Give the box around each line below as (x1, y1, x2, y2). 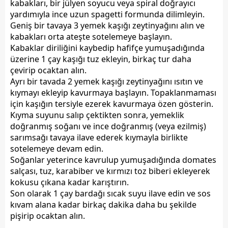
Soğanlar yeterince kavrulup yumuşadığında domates (10, 154, 216, 166)
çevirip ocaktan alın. (10, 65, 87, 76)
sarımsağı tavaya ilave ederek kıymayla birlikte (10, 132, 188, 144)
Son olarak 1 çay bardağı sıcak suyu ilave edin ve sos (10, 188, 211, 199)
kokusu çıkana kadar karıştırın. (10, 177, 129, 188)
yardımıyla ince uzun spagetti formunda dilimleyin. (10, 9, 205, 20)
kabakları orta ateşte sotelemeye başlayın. (10, 31, 172, 43)
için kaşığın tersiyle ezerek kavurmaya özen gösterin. (10, 98, 213, 110)
